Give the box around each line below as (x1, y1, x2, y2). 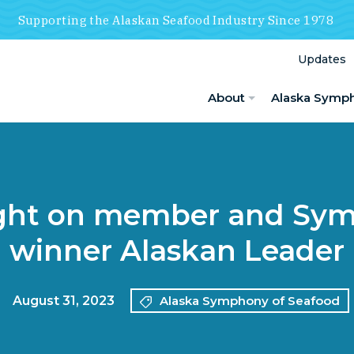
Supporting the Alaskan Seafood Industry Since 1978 (17, 13, 337, 28)
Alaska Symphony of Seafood (160, 293, 340, 308)
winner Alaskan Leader (9, 233, 345, 268)
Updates (298, 51, 346, 66)
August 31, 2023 (13, 292, 115, 308)
